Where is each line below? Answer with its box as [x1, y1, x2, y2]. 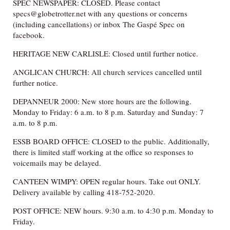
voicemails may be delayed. [13, 157, 101, 168]
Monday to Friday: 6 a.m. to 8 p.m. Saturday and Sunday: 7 [13, 106, 204, 117]
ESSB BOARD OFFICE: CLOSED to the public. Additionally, [13, 136, 209, 146]
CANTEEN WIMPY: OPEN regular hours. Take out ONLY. [13, 176, 201, 186]
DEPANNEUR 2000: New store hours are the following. [13, 95, 191, 106]
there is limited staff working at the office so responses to [13, 146, 194, 157]
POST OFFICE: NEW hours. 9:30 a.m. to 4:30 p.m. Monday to [13, 205, 214, 216]
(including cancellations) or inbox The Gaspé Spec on [13, 18, 185, 29]
